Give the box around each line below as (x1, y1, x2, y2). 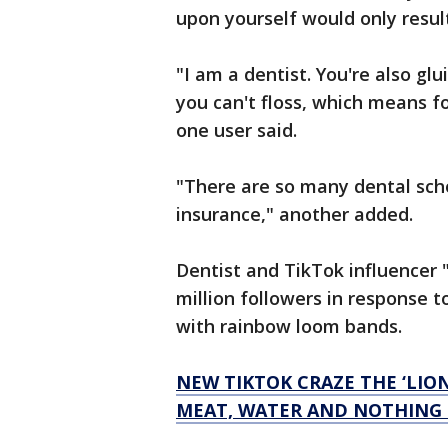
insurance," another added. (176, 202, 418, 227)
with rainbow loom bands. (176, 314, 407, 339)
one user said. (176, 118, 302, 143)
